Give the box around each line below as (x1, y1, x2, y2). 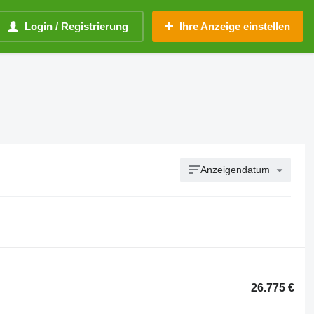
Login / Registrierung (25, 20, 128, 32)
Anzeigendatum (200, 164, 271, 175)
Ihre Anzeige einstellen (179, 20, 290, 32)
